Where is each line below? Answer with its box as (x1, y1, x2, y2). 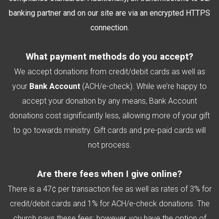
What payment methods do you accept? (26, 51, 193, 62)
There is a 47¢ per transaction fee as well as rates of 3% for (7, 184, 212, 194)
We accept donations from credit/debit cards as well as (14, 67, 205, 76)
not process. (88, 140, 131, 150)
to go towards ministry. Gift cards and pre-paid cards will (13, 126, 206, 135)
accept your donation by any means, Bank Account (22, 96, 197, 106)
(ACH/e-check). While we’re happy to (80, 82, 207, 91)
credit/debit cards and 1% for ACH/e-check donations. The (9, 199, 210, 208)
